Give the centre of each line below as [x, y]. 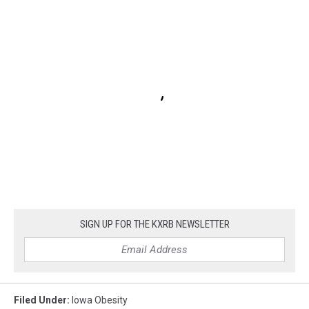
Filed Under [40, 300]
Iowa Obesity [100, 300]
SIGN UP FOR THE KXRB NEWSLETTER [154, 224]
